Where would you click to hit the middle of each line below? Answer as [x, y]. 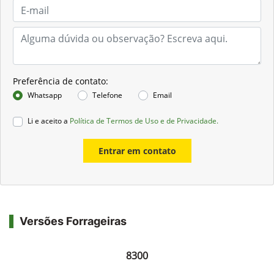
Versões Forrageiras [73, 221]
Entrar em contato [137, 151]
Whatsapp [45, 95]
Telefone [107, 95]
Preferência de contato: [61, 81]
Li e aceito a [49, 121]
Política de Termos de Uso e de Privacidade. [144, 121]
